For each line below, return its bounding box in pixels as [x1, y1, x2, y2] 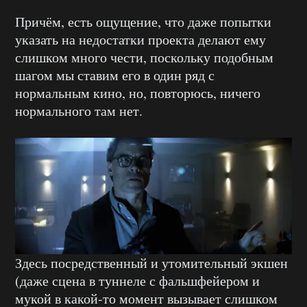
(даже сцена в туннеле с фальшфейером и [15, 271, 260, 291]
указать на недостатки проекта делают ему [15, 29, 266, 49]
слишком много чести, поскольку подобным [15, 47, 273, 66]
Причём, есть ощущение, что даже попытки [15, 12, 271, 31]
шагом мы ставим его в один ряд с [15, 65, 214, 84]
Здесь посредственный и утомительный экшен [15, 254, 288, 273]
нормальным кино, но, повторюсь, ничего [15, 83, 260, 102]
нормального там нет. [15, 101, 143, 120]
